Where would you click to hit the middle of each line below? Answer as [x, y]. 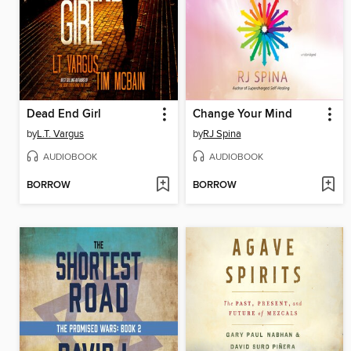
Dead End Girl [64, 114]
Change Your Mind [242, 114]
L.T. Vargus [60, 134]
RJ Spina [222, 134]
